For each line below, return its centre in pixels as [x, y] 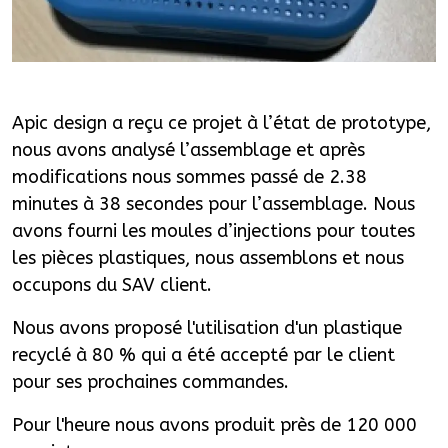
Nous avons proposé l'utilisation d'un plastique [207, 327]
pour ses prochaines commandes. [150, 381]
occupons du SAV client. [112, 284]
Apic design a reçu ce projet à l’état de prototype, [221, 122]
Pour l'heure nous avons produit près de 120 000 [214, 424]
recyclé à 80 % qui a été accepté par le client [203, 354]
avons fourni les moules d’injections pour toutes [213, 230]
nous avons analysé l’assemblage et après [188, 149]
